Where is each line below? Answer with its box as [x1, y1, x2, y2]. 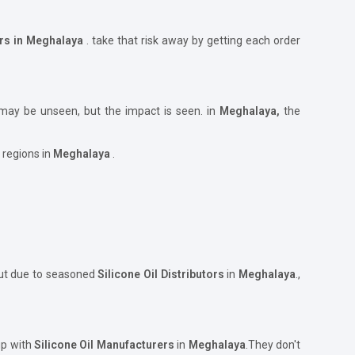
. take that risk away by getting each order [86, 33, 300, 47]
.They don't [245, 338, 301, 351]
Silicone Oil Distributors [97, 267, 224, 281]
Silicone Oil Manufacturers [33, 338, 177, 351]
